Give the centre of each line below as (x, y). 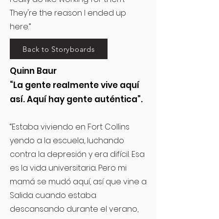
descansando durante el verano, (74, 209)
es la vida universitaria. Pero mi (68, 168)
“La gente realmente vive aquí (75, 85)
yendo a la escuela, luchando (67, 141)
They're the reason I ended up (68, 13)
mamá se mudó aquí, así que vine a (78, 182)
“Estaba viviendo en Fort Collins (70, 127)
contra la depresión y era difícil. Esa (77, 154)
